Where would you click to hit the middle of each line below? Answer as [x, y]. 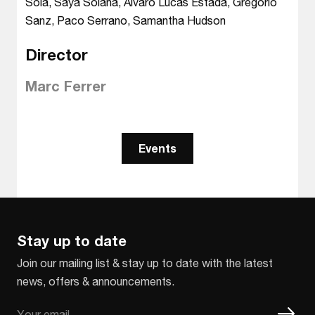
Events [157, 148]
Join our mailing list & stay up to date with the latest [145, 263]
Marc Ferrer [66, 86]
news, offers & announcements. [96, 281]
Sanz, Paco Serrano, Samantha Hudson [126, 20]
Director [57, 54]
